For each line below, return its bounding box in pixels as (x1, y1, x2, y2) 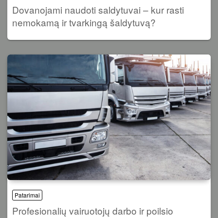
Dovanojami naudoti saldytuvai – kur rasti (12, 3, 184, 17)
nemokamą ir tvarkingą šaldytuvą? (12, 16, 156, 29)
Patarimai (15, 191, 40, 200)
